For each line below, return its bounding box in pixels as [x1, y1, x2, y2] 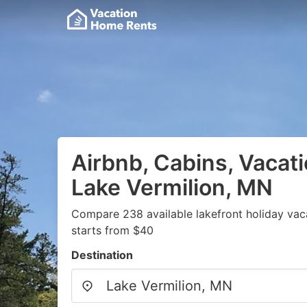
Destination [71, 248, 133, 262]
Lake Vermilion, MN [71, 174, 273, 201]
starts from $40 [71, 223, 153, 237]
